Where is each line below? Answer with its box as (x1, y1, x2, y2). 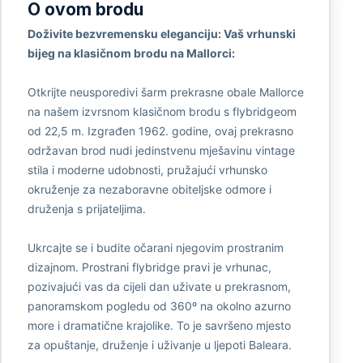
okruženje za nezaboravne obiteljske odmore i (27, 181, 271, 196)
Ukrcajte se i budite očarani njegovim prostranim (27, 240, 284, 254)
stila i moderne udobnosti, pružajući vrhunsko (27, 162, 267, 177)
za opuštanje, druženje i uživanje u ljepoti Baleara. (27, 337, 292, 352)
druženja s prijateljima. (27, 201, 146, 216)
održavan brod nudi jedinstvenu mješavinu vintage (27, 143, 295, 157)
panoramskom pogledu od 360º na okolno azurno (27, 298, 291, 313)
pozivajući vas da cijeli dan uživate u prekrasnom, (27, 279, 291, 293)
